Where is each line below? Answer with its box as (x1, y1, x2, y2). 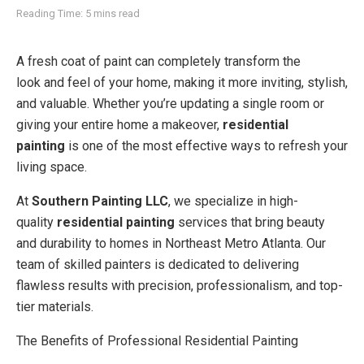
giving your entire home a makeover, (16, 117, 223, 133)
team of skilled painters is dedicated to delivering (16, 257, 299, 273)
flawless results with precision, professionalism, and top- (16, 278, 343, 294)
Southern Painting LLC (32, 193, 168, 210)
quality (16, 214, 57, 231)
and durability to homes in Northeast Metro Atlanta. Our (16, 236, 326, 252)
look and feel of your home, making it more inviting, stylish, (16, 75, 348, 91)
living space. (16, 159, 87, 175)
